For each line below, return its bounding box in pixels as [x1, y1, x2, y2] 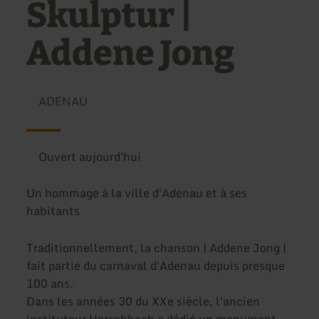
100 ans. [26, 273, 74, 293]
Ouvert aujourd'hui [38, 147, 141, 166]
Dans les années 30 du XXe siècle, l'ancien [26, 291, 261, 310]
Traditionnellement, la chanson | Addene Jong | [26, 238, 287, 257]
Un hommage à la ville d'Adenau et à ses [26, 184, 248, 203]
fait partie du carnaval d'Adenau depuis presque [26, 256, 286, 275]
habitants [26, 202, 80, 221]
